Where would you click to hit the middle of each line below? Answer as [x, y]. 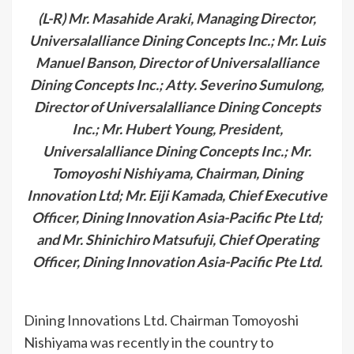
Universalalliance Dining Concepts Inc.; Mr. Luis [177, 40]
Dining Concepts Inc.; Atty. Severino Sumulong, [177, 85]
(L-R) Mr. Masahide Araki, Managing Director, [177, 18]
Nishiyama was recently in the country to [149, 342]
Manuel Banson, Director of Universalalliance [177, 62]
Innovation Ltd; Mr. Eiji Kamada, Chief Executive [177, 195]
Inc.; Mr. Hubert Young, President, [177, 129]
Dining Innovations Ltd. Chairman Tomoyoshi [161, 320]
